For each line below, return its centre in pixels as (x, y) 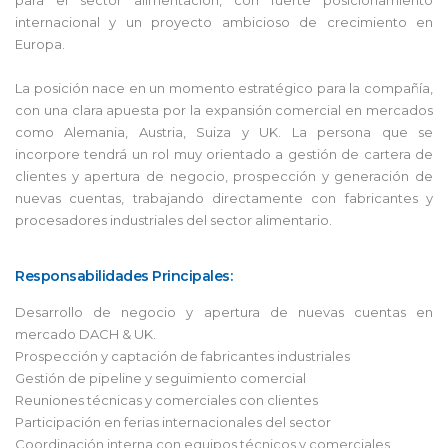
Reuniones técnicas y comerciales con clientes (166, 399)
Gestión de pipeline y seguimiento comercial (160, 377)
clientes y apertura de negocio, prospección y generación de (224, 175)
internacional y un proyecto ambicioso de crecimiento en (224, 21)
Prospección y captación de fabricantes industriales (182, 355)
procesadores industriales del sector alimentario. (173, 219)
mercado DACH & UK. (85, 333)
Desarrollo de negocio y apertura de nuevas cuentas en (224, 311)
